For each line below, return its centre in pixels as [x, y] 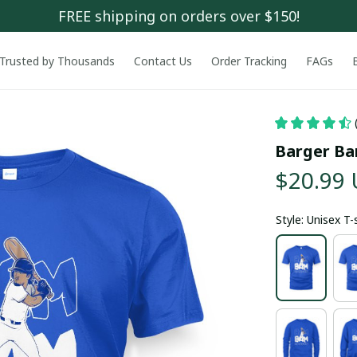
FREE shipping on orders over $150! [178, 16]
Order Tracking [249, 61]
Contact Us [163, 61]
